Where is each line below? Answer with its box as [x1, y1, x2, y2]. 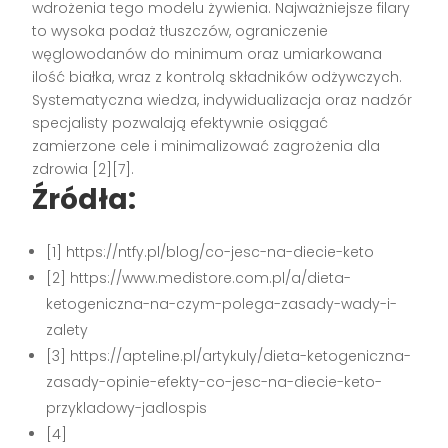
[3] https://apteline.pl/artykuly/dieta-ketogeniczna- [46, 346, 412, 367]
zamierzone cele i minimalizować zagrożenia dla [32, 136, 381, 157]
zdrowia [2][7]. [32, 159, 135, 180]
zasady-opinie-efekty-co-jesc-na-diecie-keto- [46, 372, 383, 393]
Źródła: [32, 180, 137, 220]
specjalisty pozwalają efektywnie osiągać [32, 113, 329, 134]
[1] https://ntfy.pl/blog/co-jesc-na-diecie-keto [46, 242, 375, 263]
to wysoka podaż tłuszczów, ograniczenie [32, 21, 329, 42]
